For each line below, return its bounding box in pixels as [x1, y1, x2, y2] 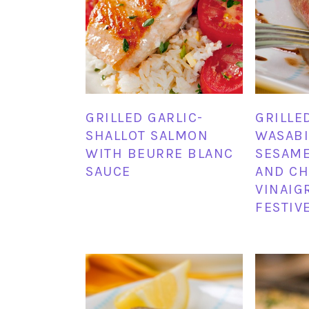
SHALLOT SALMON [86, 128, 208, 144]
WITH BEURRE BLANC [86, 146, 234, 162]
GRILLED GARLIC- [86, 110, 203, 126]
